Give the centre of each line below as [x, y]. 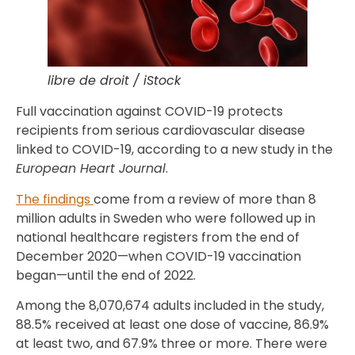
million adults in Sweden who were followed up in [166, 218]
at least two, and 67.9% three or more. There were [172, 344]
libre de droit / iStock [114, 81]
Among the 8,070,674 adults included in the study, [170, 306]
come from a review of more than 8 [205, 199]
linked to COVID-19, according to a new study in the [174, 150]
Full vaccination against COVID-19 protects [149, 112]
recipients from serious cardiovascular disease [160, 131]
